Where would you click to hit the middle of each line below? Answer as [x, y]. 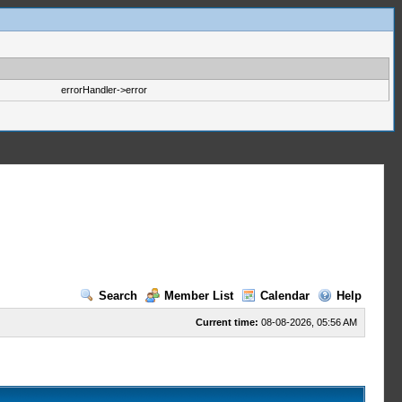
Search [118, 296]
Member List [198, 296]
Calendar [284, 296]
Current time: [227, 322]
